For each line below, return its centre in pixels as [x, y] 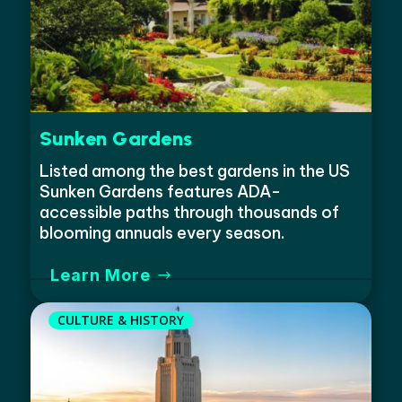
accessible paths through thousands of [189, 212]
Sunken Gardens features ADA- [160, 191]
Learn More [101, 275]
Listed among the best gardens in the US [194, 170]
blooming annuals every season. [162, 232]
